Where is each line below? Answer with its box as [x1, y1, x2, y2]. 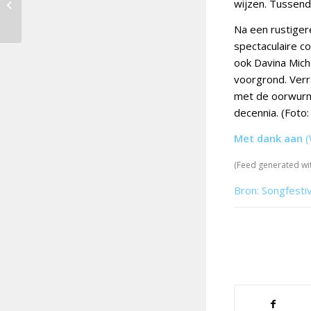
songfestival [24, 7, 76, 19]
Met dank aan [234, 131, 303, 145]
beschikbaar [24, 22, 77, 34]
